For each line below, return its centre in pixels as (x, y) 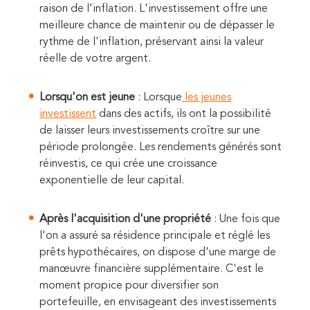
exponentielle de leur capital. (113, 181)
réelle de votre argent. (95, 59)
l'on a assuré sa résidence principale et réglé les (155, 236)
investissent (68, 115)
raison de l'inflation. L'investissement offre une (154, 9)
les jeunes (207, 98)
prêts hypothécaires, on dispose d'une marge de (158, 253)
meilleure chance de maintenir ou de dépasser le (157, 26)
